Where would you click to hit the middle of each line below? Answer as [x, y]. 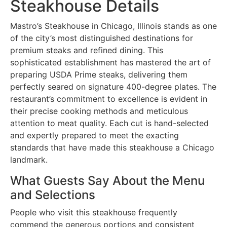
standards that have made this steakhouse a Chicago [112, 147]
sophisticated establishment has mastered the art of [110, 62]
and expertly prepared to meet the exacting [94, 135]
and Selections [53, 195]
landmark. [29, 159]
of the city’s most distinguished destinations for [102, 38]
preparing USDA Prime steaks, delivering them [99, 74]
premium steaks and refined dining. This [87, 50]
